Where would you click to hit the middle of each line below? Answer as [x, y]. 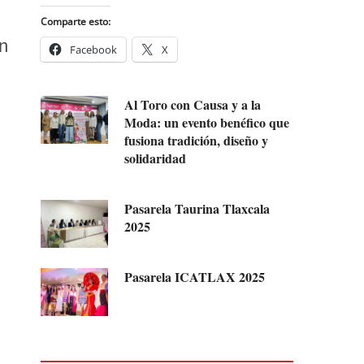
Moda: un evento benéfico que [207, 122]
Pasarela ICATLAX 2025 [195, 276]
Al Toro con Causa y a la [193, 104]
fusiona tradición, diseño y [197, 140]
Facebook [93, 49]
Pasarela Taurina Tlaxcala [197, 208]
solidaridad [156, 158]
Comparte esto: [76, 21]
